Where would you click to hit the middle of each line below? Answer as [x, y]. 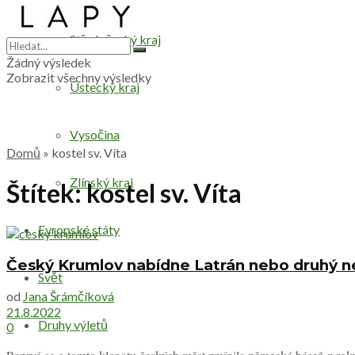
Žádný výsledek [49, 62]
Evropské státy [79, 229]
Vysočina [95, 134]
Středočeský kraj [115, 39]
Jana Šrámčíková [69, 296]
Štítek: [46, 193]
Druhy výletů [73, 324]
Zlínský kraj [101, 182]
